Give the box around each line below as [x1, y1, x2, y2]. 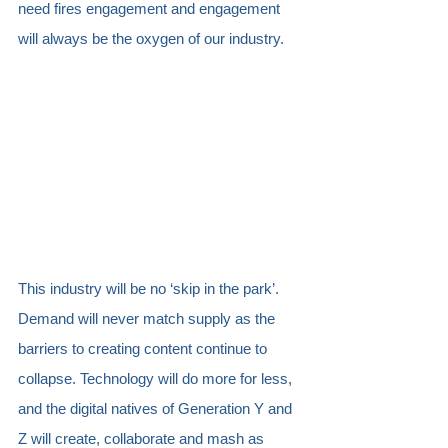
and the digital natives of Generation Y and [18, 399, 296, 417]
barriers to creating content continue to [18, 339, 271, 357]
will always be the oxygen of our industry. [18, 30, 292, 48]
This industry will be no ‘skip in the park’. [18, 279, 283, 297]
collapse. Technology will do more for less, [18, 369, 296, 387]
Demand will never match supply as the [18, 309, 279, 327]
